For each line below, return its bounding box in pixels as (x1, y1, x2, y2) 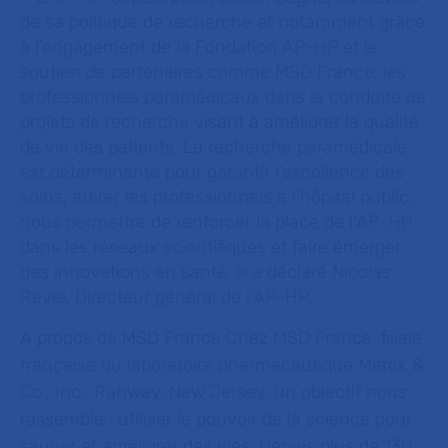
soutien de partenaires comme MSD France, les (20, 61, 406, 83)
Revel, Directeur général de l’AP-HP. (20, 286, 312, 308)
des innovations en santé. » (20, 261, 252, 283)
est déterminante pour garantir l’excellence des (20, 161, 404, 183)
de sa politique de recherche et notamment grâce (20, 11, 425, 33)
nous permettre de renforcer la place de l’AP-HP (20, 211, 412, 233)
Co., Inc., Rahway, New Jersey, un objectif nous (20, 381, 407, 403)
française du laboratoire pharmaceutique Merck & (20, 354, 424, 376)
